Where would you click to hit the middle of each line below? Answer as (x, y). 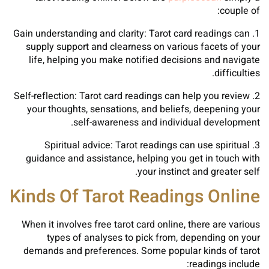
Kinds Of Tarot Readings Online (135, 197)
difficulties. (237, 73)
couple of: (240, 11)
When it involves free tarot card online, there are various (141, 225)
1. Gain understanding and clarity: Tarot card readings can (131, 34)
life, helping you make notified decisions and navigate (144, 60)
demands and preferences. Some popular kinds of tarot (142, 251)
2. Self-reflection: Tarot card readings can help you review (132, 96)
